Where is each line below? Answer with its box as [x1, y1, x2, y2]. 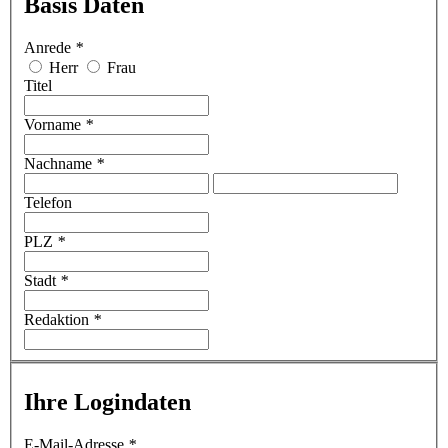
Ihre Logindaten [24, 389, 191, 416]
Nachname [24, 154, 96, 172]
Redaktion [24, 310, 93, 328]
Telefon [24, 193, 72, 211]
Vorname [24, 115, 85, 133]
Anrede [24, 38, 75, 56]
